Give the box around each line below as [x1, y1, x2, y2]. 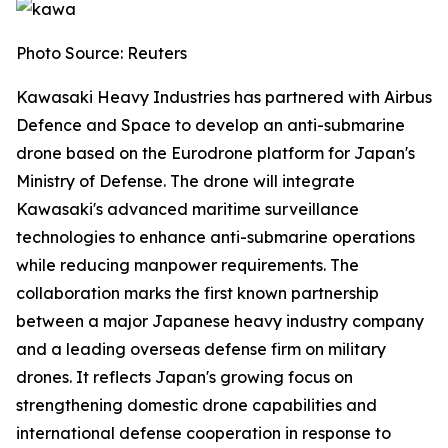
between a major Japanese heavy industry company [16, 311, 424, 331]
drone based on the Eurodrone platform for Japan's [16, 143, 415, 163]
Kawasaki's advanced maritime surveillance [16, 199, 359, 219]
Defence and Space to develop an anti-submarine [16, 115, 405, 135]
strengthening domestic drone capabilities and [16, 395, 377, 415]
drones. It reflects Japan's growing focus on [16, 367, 353, 387]
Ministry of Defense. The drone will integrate [16, 171, 355, 191]
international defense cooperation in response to [16, 423, 391, 443]
